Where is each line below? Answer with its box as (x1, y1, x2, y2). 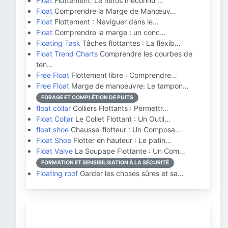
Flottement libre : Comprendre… (69, 71, 177, 79)
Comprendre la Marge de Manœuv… (52, 7, 176, 15)
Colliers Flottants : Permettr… (71, 104, 168, 112)
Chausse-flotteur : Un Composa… (69, 125, 181, 134)
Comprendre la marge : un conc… (52, 28, 166, 37)
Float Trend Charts (36, 49, 98, 58)
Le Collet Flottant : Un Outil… (73, 115, 170, 123)
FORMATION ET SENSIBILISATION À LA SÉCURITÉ (41, 159, 169, 166)
